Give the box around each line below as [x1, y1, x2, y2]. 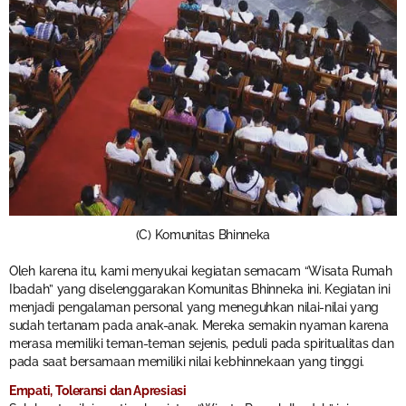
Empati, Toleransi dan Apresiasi [9, 383, 187, 399]
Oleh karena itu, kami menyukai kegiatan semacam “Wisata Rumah [9, 264, 392, 279]
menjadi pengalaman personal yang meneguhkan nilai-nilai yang [9, 300, 380, 315]
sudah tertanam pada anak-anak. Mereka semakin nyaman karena [9, 318, 389, 333]
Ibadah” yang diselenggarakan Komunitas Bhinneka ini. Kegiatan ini [9, 282, 391, 297]
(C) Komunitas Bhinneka [135, 227, 271, 242]
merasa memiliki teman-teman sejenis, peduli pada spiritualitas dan [9, 336, 394, 352]
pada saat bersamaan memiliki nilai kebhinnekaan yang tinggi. [9, 354, 365, 370]
